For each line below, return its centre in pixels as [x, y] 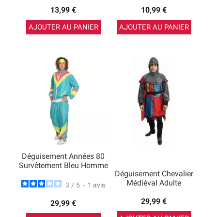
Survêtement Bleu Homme [63, 166]
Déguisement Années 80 [63, 156]
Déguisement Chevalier [154, 174]
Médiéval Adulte [154, 183]
